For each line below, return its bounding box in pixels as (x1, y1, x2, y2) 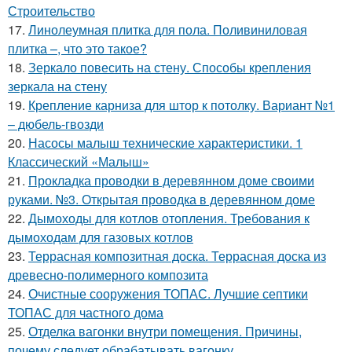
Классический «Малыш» (8, 152, 149, 170)
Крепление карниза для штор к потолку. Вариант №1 (28, 95, 335, 114)
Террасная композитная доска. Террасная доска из (28, 246, 326, 265)
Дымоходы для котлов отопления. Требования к (28, 208, 310, 227)
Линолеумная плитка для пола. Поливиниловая (28, 20, 307, 38)
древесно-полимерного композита (8, 265, 208, 284)
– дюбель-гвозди (8, 114, 104, 133)
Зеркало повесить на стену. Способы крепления (28, 57, 311, 76)
